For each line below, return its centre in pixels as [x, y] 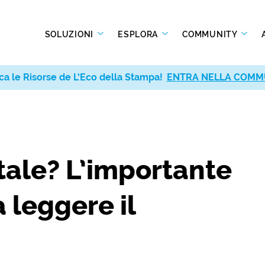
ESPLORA [139, 34]
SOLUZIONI [70, 34]
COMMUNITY [211, 34]
